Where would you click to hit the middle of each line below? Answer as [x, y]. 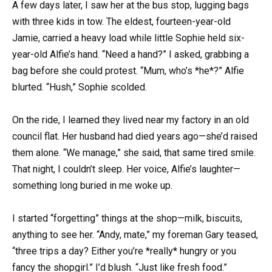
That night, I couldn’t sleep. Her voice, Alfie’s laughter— [126, 169]
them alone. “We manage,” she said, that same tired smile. [134, 153]
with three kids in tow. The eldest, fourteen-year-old [121, 21]
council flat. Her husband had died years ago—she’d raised [135, 137]
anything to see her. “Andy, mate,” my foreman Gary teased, [135, 235]
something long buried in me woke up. [92, 186]
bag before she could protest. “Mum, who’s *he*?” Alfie [128, 70]
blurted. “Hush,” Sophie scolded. [80, 87]
